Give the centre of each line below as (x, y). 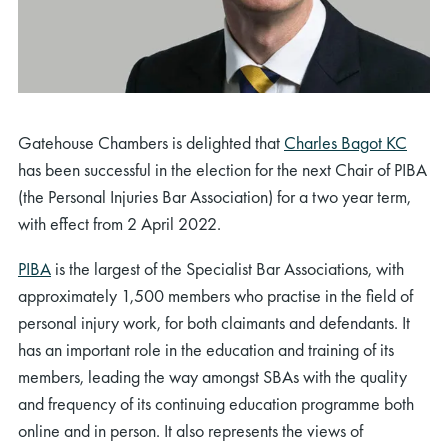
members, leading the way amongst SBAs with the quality (212, 376)
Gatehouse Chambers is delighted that (151, 142)
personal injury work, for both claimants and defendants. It (214, 322)
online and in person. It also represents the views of (190, 430)
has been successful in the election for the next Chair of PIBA (222, 169)
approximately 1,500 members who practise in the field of (215, 295)
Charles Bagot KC (345, 142)
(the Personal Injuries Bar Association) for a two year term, (214, 196)
